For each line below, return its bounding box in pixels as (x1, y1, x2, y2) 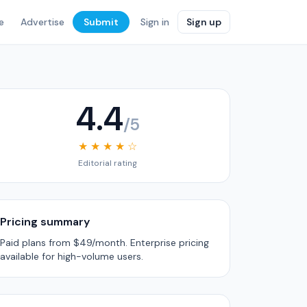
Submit (84, 16, 119, 28)
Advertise (21, 16, 64, 28)
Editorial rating (78, 158, 138, 169)
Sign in (140, 16, 169, 28)
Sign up (186, 16, 221, 28)
